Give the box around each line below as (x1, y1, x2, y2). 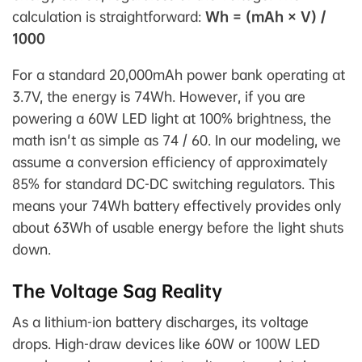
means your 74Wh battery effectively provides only (12, 197, 341, 215)
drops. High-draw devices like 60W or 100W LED (12, 335, 320, 353)
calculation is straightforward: (12, 8, 205, 26)
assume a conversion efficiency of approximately (12, 154, 327, 171)
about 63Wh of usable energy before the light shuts (12, 219, 343, 237)
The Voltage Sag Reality (12, 280, 222, 302)
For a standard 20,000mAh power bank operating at (12, 66, 345, 84)
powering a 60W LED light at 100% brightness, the (12, 110, 331, 128)
